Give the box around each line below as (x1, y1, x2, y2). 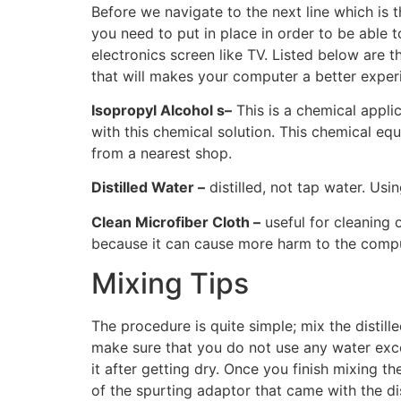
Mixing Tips (91, 266, 249, 302)
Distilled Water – (91, 178, 205, 197)
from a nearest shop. (91, 143, 232, 162)
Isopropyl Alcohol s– (91, 100, 232, 119)
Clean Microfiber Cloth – (91, 212, 260, 231)
